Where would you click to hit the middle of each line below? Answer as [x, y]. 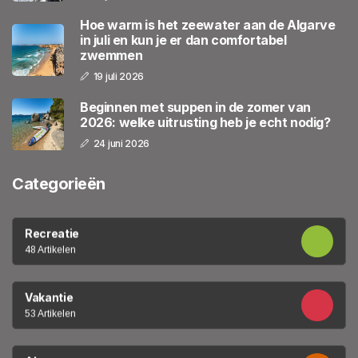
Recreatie [52, 233]
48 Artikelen [50, 250]
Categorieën [59, 184]
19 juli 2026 [119, 77]
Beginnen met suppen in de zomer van [195, 107]
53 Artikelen [50, 314]
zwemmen [111, 56]
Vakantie [49, 297]
